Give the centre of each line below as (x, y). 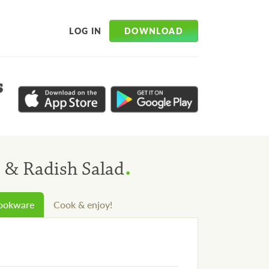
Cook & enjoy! (83, 205)
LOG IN (86, 31)
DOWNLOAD (153, 30)
